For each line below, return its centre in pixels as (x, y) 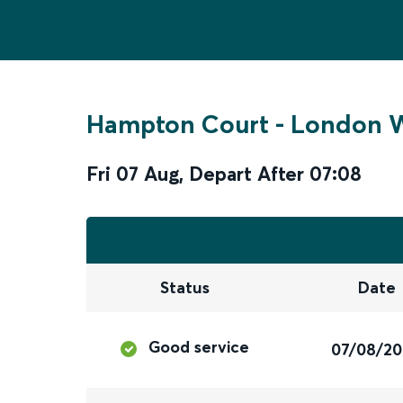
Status (184, 288)
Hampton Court (178, 124)
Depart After (246, 174)
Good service (199, 347)
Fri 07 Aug (133, 174)
